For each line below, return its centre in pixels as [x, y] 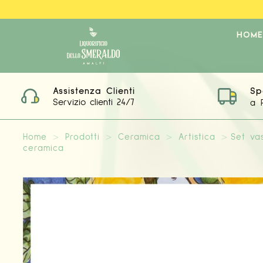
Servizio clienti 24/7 [94, 102]
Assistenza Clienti [94, 91]
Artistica [197, 137]
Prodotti [82, 137]
